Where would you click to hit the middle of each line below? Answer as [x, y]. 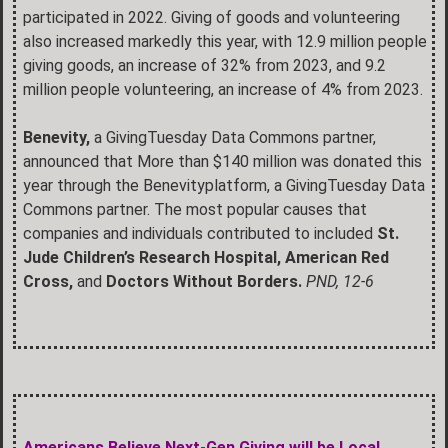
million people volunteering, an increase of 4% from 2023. [223, 89]
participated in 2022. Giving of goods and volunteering [211, 17]
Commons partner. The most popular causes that [195, 209]
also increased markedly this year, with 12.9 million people [225, 41]
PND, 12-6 [340, 281]
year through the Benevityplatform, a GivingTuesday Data [224, 185]
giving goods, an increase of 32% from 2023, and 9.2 [204, 65]
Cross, [50, 281]
